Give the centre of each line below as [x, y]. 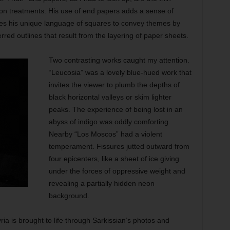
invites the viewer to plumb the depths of [114, 85]
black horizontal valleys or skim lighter [110, 97]
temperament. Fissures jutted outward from [119, 146]
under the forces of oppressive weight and [117, 171]
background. [69, 196]
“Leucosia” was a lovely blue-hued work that [120, 72]
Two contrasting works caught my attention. [119, 60]
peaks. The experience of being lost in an [116, 109]
